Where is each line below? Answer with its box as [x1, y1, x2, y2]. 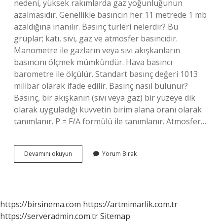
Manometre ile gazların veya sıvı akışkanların [14, 45, 180, 56]
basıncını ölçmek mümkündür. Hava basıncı [14, 57, 172, 68]
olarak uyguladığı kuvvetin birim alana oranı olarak [14, 104, 202, 115]
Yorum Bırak [102, 149, 137, 158]
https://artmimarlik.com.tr [83, 199, 178, 210]
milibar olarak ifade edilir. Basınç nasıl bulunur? [14, 80, 188, 91]
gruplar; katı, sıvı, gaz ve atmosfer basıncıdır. [14, 33, 178, 44]
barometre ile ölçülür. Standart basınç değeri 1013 [14, 69, 198, 79]
